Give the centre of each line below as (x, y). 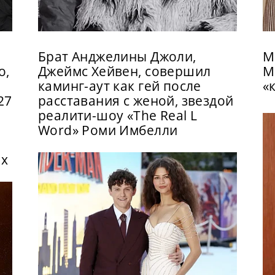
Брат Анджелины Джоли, (117, 57)
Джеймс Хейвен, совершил (124, 72)
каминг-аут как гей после (119, 86)
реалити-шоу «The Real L (118, 116)
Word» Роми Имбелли (108, 130)
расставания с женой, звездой (136, 101)
